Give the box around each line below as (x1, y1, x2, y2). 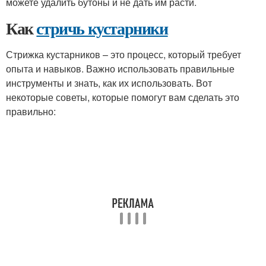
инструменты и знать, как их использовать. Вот (6, 76, 212, 90)
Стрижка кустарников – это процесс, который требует (6, 47, 241, 61)
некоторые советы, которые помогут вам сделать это (6, 90, 239, 104)
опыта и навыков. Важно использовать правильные (6, 62, 235, 75)
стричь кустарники (36, 16, 168, 40)
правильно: (6, 104, 56, 118)
